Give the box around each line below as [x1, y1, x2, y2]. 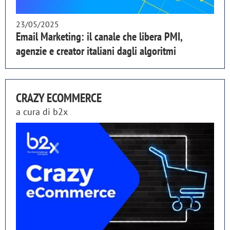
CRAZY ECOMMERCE [16, 89, 102, 106]
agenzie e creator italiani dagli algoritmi [16, 43, 176, 58]
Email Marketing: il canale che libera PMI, [16, 29, 182, 44]
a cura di [16, 105, 53, 118]
